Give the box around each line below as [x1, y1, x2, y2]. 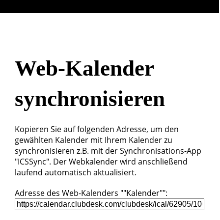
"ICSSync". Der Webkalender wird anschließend [15, 156, 188, 167]
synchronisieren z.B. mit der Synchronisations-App [15, 145, 201, 156]
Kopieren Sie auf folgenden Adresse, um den [15, 124, 179, 135]
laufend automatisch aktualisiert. [15, 167, 137, 178]
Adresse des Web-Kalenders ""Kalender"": [15, 188, 167, 198]
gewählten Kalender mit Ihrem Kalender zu [15, 135, 172, 145]
